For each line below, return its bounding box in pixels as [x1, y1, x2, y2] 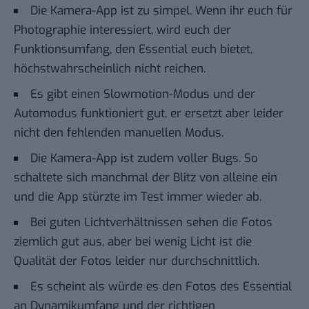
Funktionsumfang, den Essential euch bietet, [14, 41, 252, 57]
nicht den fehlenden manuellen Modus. [14, 124, 223, 141]
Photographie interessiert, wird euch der [14, 21, 231, 38]
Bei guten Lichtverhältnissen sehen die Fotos [30, 214, 272, 230]
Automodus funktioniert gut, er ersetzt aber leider [14, 105, 283, 121]
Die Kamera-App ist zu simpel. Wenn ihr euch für [30, 2, 292, 19]
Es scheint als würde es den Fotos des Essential [30, 278, 292, 295]
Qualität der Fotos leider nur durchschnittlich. [14, 252, 259, 269]
